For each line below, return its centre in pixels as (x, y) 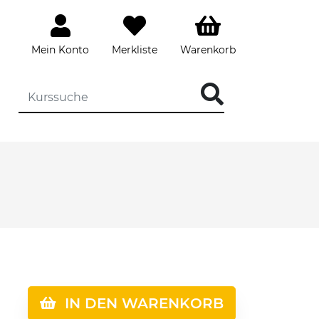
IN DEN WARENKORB (140, 303)
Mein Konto (60, 50)
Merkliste (135, 50)
